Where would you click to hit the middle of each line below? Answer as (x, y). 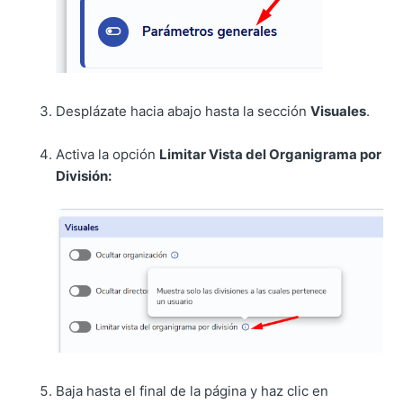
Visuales (339, 112)
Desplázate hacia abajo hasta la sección (184, 112)
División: (84, 176)
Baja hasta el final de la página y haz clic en (193, 390)
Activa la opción (108, 155)
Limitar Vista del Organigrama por (271, 155)
